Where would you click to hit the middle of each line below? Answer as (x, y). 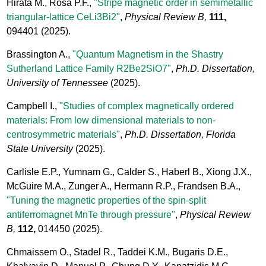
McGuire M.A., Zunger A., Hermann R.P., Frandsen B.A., (124, 186)
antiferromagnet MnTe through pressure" (91, 214)
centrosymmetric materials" (64, 134)
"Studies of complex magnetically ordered (147, 106)
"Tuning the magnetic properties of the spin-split (107, 200)
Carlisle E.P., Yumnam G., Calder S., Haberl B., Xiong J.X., (129, 172)
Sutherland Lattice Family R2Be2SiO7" (89, 68)
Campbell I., (33, 106)
